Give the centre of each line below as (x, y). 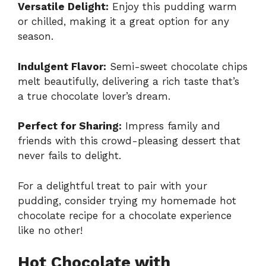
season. (36, 37)
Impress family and (171, 126)
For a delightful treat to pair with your (113, 186)
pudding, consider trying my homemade (119, 200)
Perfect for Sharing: (70, 126)
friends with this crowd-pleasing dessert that (129, 141)
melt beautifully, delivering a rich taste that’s (129, 81)
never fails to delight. (69, 156)
